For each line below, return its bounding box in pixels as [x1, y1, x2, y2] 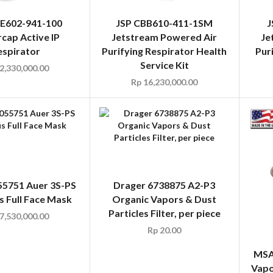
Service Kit [140, 58, 189, 71]
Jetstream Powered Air [112, 30, 218, 43]
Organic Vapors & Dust [112, 193, 217, 205]
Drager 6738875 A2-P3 [113, 179, 216, 191]
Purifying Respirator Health [102, 44, 227, 57]
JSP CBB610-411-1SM [116, 16, 213, 29]
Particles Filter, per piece [108, 207, 221, 219]
